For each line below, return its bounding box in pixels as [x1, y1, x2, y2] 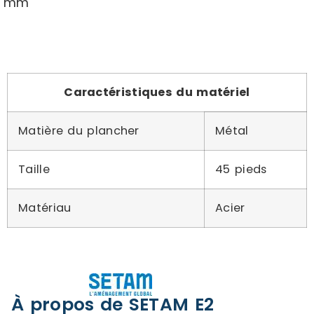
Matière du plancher [18, 123, 139, 139]
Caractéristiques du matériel [64, 84, 250, 100]
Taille [18, 161, 50, 177]
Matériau [18, 200, 71, 216]
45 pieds [215, 161, 267, 177]
